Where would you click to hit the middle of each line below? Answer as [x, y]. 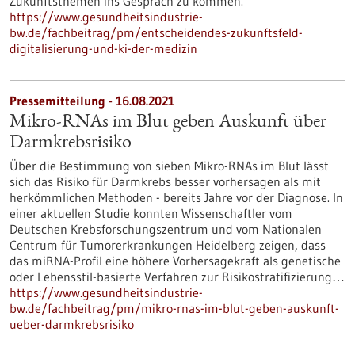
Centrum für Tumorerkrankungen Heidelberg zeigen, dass [168, 245]
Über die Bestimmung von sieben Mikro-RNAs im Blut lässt [169, 166]
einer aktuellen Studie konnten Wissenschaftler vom [151, 213]
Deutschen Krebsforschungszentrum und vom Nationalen [166, 229]
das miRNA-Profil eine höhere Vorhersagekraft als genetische [175, 261]
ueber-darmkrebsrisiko [72, 324]
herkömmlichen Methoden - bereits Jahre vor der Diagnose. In [176, 197]
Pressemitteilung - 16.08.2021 [92, 101]
